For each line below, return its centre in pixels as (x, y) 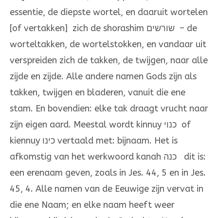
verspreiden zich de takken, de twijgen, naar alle (109, 61)
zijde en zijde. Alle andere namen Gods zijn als (103, 77)
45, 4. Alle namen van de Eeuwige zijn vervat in (107, 189)
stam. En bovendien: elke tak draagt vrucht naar (109, 109)
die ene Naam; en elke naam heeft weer (92, 205)
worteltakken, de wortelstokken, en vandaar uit (108, 45)
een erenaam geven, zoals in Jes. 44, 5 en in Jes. (108, 173)
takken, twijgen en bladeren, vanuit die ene (98, 93)
